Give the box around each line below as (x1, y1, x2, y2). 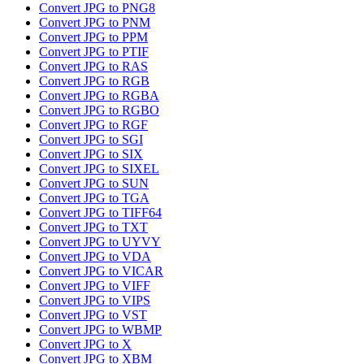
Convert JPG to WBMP (39, 323, 162, 337)
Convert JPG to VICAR (39, 264, 163, 279)
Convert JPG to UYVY (39, 235, 161, 249)
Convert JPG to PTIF (39, 45, 149, 59)
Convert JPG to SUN (39, 176, 149, 191)
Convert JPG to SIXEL (39, 162, 159, 176)
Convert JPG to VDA (39, 249, 151, 264)
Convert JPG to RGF (39, 118, 148, 132)
